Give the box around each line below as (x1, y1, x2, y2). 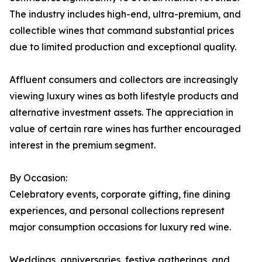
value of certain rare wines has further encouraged (9, 123, 241, 135)
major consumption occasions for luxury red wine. (9, 221, 231, 233)
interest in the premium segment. (9, 139, 156, 151)
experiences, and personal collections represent (9, 205, 225, 217)
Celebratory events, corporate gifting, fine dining (9, 188, 230, 201)
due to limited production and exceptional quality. (9, 41, 236, 53)
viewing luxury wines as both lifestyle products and (9, 90, 239, 102)
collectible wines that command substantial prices (9, 25, 234, 37)
